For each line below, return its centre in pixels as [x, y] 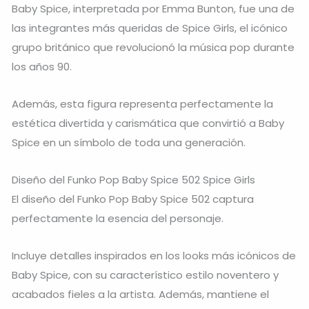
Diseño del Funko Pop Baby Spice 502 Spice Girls [133, 180]
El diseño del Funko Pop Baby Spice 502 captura [133, 199]
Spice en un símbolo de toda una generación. [129, 142]
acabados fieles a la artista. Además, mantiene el [140, 295]
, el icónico [261, 28]
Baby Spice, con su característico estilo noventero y [145, 275]
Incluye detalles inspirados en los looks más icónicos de [154, 256]
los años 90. [42, 66]
